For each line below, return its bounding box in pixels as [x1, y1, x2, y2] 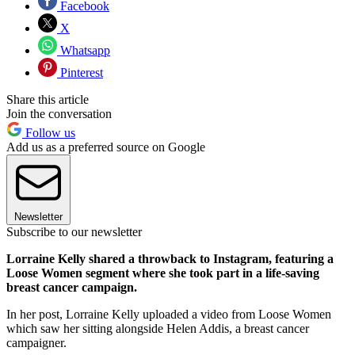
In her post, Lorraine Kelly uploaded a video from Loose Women [6, 307, 331, 322]
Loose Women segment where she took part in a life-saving [6, 266, 319, 281]
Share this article [6, 93, 89, 107]
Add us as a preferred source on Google [6, 140, 205, 155]
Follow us [22, 126, 75, 140]
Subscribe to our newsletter [6, 225, 142, 239]
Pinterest [57, 66, 103, 80]
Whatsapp [57, 44, 110, 58]
